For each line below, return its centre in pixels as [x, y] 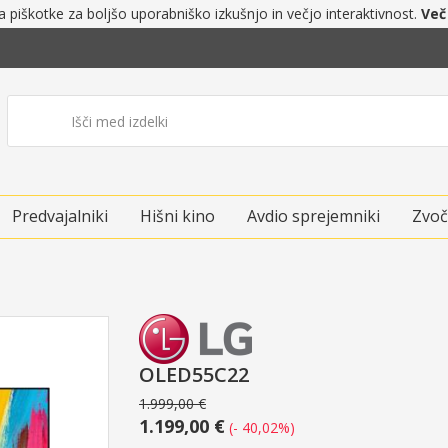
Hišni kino [177, 215]
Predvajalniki [60, 215]
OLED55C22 [194, 374]
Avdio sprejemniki [313, 215]
